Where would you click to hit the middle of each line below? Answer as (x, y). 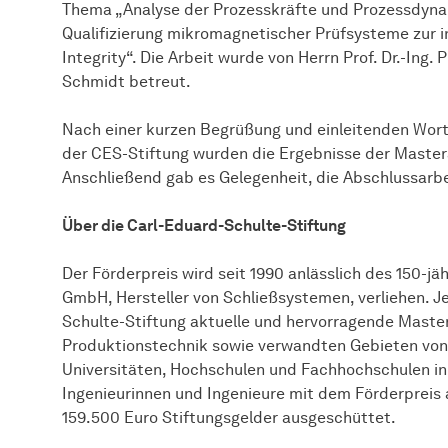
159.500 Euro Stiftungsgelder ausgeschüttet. (229, 417)
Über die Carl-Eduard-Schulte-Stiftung (204, 225)
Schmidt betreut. (126, 81)
